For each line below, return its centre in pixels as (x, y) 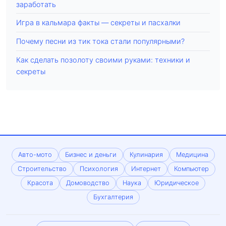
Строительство (42, 169)
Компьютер (191, 169)
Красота (40, 183)
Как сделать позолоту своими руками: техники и (103, 60)
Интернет (146, 169)
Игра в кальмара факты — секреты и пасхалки (98, 23)
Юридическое (177, 183)
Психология (99, 169)
